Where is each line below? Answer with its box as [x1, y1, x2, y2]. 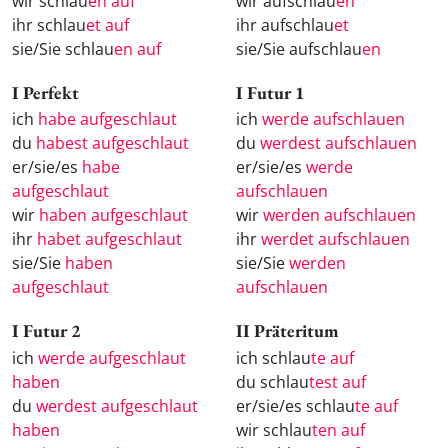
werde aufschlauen [262, 108, 405, 131]
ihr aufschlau [236, 13, 334, 36]
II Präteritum [236, 319, 339, 343]
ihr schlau [12, 13, 86, 36]
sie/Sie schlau [12, 37, 114, 60]
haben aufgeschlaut [39, 204, 188, 227]
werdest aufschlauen [260, 132, 417, 155]
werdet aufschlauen [261, 228, 410, 251]
